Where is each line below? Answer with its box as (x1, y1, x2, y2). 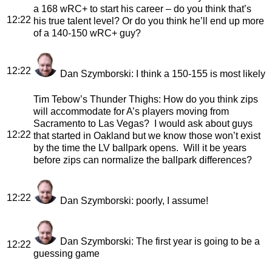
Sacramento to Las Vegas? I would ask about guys (33, 118, 253, 129)
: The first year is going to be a (131, 236, 260, 246)
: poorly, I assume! (131, 195, 208, 206)
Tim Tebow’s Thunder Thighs (33, 93, 158, 104)
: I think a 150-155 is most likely (131, 68, 265, 79)
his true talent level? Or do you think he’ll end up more (33, 15, 264, 26)
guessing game (33, 248, 100, 259)
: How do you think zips (158, 93, 258, 104)
